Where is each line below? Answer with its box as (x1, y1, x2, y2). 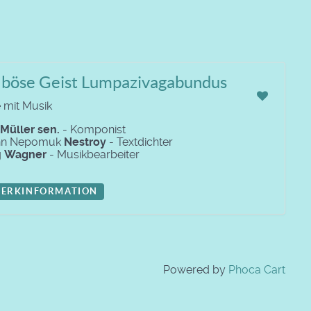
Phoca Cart (228, 263, 285, 276)
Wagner (4, 148, 47, 161)
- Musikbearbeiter (47, 148, 140, 161)
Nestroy (64, 135, 106, 149)
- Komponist (60, 123, 126, 136)
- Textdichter (106, 135, 173, 149)
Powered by (163, 263, 228, 276)
